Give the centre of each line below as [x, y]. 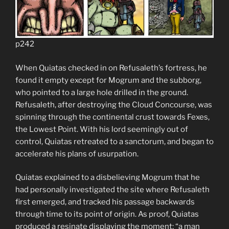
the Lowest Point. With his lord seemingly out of [102, 129]
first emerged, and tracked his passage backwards [105, 202]
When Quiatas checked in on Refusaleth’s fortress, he [111, 68]
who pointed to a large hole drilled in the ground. [102, 92]
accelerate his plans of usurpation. [77, 154]
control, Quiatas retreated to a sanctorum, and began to [114, 141]
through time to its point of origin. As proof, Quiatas [107, 214]
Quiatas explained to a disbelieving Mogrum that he [108, 177]
